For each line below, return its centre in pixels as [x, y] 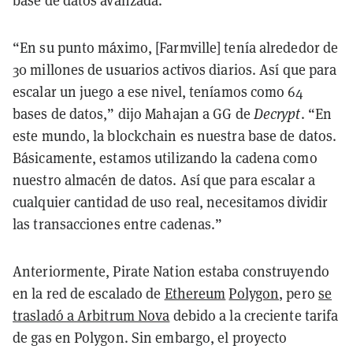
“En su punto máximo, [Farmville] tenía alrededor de [176, 47]
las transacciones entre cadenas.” [118, 224]
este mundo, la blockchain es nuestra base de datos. [175, 136]
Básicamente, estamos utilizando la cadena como [165, 158]
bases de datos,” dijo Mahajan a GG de [133, 113]
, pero [299, 293]
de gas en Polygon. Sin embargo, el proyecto [150, 337]
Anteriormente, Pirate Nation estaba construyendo [171, 271]
